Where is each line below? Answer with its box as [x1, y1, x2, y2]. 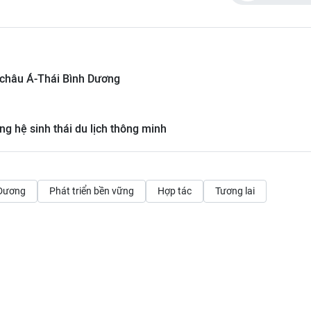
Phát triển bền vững [49, 185, 134, 196]
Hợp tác [158, 185, 192, 196]
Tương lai [215, 185, 255, 196]
